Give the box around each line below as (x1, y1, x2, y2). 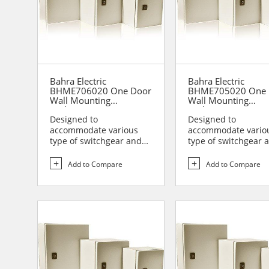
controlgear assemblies (50, 146, 144, 158)
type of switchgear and (50, 135, 142, 147)
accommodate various (50, 124, 138, 136)
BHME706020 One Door (50, 85, 151, 97)
